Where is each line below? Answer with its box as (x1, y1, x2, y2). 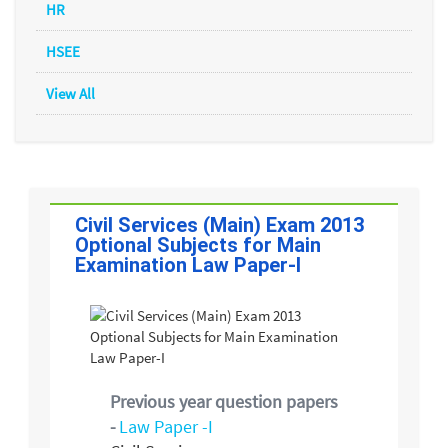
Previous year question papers (110, 389, 338, 413)
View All (46, 84, 95, 104)
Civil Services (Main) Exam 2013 (75, 212, 364, 237)
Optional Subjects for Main (75, 232, 321, 257)
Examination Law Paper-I (75, 252, 301, 277)
